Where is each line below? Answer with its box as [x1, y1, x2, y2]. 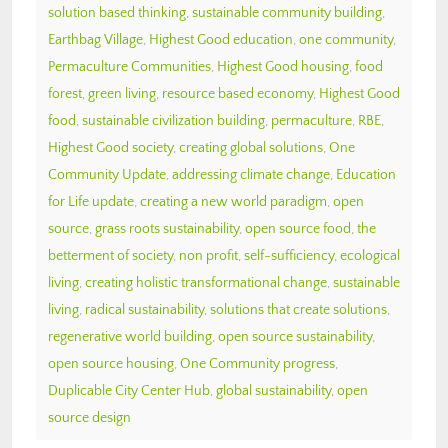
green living [88, 85, 156, 102]
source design [48, 409, 131, 426]
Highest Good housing [217, 58, 349, 75]
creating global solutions [179, 139, 323, 156]
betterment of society [48, 247, 173, 264]
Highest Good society [48, 139, 173, 156]
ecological [340, 247, 400, 264]
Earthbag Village [48, 31, 143, 48]
